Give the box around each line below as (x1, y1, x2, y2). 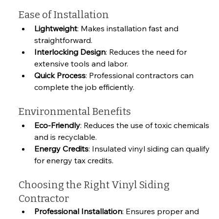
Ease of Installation (19, 8, 109, 21)
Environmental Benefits (19, 105, 131, 117)
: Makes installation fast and (77, 23, 180, 33)
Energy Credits (34, 143, 88, 153)
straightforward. (34, 35, 92, 45)
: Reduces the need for (106, 46, 189, 57)
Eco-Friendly (34, 120, 80, 130)
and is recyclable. (34, 131, 97, 142)
